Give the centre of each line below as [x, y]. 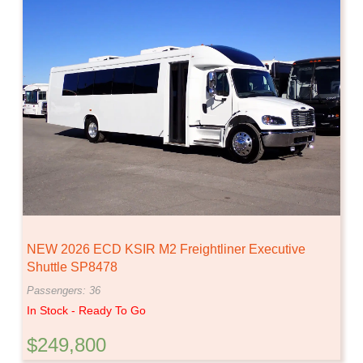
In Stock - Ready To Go [86, 310]
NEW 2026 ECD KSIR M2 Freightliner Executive [166, 249]
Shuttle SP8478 [72, 267]
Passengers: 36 [64, 290]
